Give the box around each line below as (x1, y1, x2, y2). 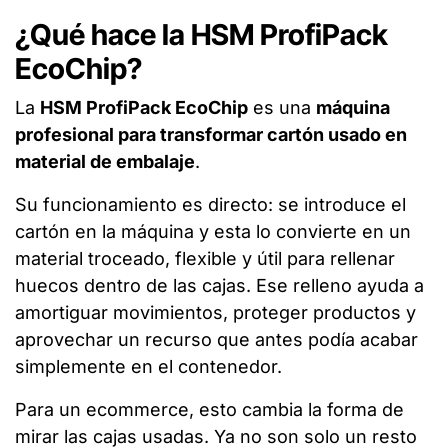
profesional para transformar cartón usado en (15, 123, 407, 145)
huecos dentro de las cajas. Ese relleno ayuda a (15, 274, 424, 296)
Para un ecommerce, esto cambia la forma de (15, 398, 404, 420)
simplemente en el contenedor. (15, 355, 282, 377)
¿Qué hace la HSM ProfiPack (15, 16, 388, 52)
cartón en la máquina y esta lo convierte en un (15, 220, 411, 242)
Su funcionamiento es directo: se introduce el (15, 193, 406, 215)
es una (248, 96, 316, 118)
